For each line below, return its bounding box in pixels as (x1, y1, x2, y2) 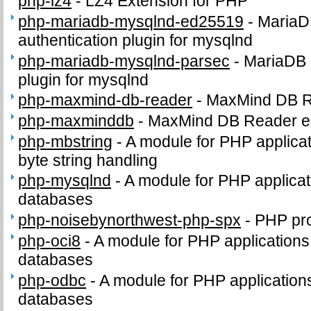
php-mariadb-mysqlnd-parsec (18, 51, 230, 70)
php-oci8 (18, 231, 81, 250)
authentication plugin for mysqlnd (18, 31, 253, 50)
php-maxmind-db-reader (18, 91, 193, 110)
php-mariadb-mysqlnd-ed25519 (18, 12, 244, 31)
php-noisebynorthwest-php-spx (18, 211, 242, 230)
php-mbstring (18, 132, 113, 151)
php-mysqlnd (18, 171, 112, 190)
